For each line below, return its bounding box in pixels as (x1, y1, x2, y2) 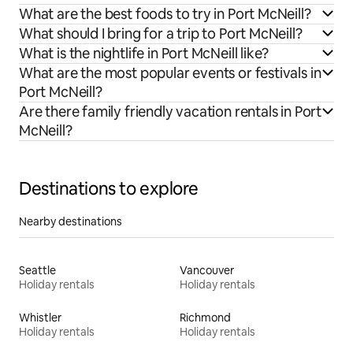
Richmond (180, 310, 231, 325)
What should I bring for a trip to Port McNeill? (19, 24, 303, 43)
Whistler (19, 310, 61, 325)
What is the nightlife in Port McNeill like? (19, 43, 269, 62)
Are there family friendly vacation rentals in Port (19, 102, 322, 121)
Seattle (19, 262, 56, 277)
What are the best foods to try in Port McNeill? (19, 4, 311, 23)
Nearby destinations (19, 214, 122, 229)
